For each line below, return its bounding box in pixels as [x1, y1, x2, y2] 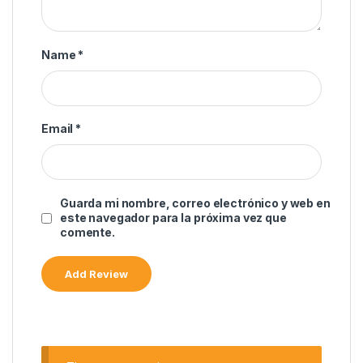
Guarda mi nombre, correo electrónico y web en [60, 196, 331, 210]
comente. [60, 225, 115, 239]
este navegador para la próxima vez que [60, 211, 287, 224]
